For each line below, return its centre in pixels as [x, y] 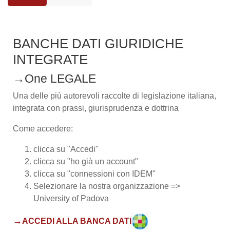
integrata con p [40, 108]
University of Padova [71, 199]
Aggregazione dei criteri [66, 20]
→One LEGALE [54, 79]
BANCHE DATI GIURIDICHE [98, 44]
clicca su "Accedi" [66, 149]
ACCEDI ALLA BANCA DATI [77, 221]
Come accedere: [43, 129]
